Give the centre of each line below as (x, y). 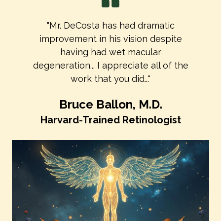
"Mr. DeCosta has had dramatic (110, 26)
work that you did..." (110, 79)
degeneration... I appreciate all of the (110, 66)
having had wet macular (110, 52)
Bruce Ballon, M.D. (110, 105)
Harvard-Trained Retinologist (110, 120)
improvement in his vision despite (110, 39)
